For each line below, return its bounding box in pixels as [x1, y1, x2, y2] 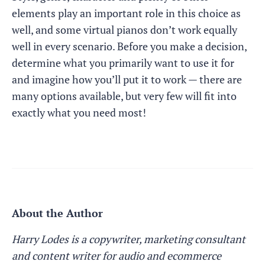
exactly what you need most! [12, 105, 146, 119]
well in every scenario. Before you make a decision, [12, 39, 247, 53]
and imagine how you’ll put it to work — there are [12, 72, 242, 86]
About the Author [12, 206, 103, 220]
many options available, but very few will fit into [12, 89, 237, 103]
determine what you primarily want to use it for [12, 56, 234, 70]
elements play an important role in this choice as [12, 6, 241, 20]
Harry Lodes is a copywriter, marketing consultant [12, 232, 245, 246]
